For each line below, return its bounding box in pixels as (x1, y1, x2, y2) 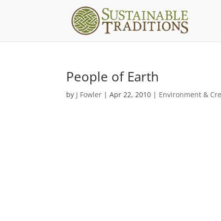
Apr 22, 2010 (110, 90, 151, 99)
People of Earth (66, 68, 159, 85)
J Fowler (76, 90, 102, 99)
